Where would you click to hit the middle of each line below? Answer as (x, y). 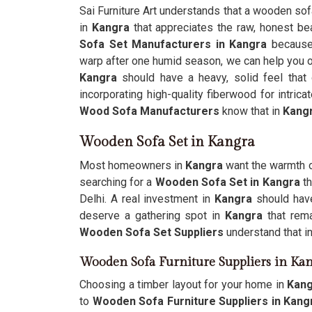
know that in (251, 111)
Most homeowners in (133, 165)
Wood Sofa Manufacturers (149, 111)
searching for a (117, 182)
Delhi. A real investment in (147, 199)
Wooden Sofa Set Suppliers (151, 232)
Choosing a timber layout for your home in (182, 284)
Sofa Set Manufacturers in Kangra (173, 44)
